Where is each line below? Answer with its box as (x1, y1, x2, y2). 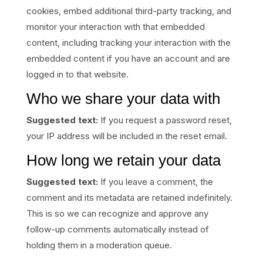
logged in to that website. (26, 69, 129, 80)
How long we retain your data (26, 151, 221, 169)
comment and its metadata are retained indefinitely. (26, 192, 232, 203)
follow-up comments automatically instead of (26, 224, 209, 235)
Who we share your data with (26, 90, 220, 107)
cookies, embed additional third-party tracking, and (26, 5, 231, 16)
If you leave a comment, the (100, 176, 213, 187)
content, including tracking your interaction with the (26, 37, 231, 48)
